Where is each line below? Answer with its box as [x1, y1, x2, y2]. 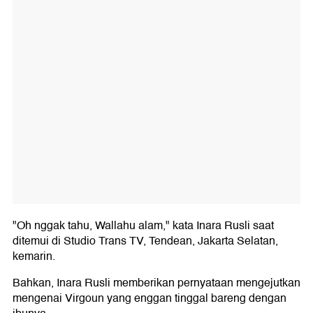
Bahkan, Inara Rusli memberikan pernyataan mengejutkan [13, 274, 300, 292]
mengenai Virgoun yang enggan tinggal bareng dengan [13, 289, 286, 307]
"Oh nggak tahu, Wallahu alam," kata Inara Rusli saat [13, 217, 274, 235]
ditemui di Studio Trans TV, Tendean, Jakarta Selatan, [13, 232, 278, 250]
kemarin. [13, 247, 55, 265]
